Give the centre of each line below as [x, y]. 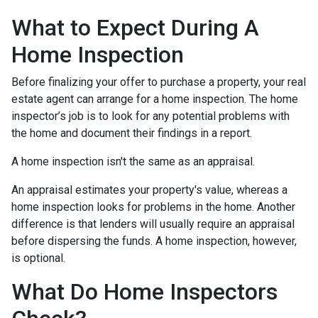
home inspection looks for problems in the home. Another [153, 207]
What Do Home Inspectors [144, 291]
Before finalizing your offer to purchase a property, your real [159, 82]
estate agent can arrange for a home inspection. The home [155, 99]
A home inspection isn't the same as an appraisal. [135, 161]
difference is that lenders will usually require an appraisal [153, 224]
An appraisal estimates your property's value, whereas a [149, 190]
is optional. [40, 258]
